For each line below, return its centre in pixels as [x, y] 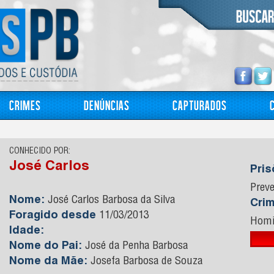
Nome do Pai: [46, 246]
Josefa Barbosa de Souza [145, 262]
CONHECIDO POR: [40, 152]
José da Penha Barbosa [135, 246]
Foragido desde [54, 216]
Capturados [200, 105]
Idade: [27, 231]
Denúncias [107, 105]
